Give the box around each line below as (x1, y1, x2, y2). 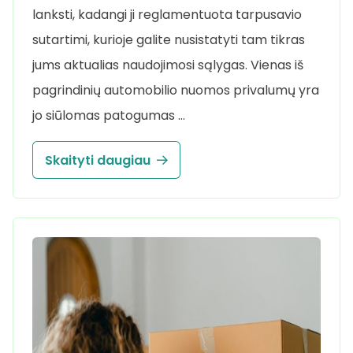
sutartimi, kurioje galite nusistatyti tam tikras (32, 31, 305, 50)
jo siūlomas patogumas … (32, 106, 185, 125)
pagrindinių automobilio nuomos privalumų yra (32, 81, 319, 100)
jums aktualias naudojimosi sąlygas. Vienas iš (32, 56, 303, 75)
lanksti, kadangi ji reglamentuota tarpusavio (32, 6, 302, 24)
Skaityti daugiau (45, 150, 150, 169)
